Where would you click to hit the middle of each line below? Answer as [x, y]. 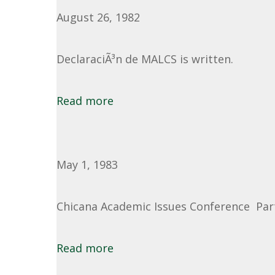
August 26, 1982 [98, 17]
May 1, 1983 [87, 165]
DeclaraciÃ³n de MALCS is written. [145, 59]
